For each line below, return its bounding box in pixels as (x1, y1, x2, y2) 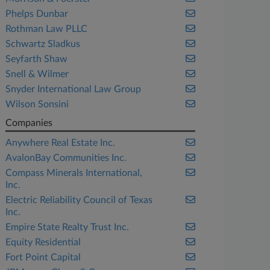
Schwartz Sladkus (5, 39, 81, 49)
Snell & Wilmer (5, 69, 69, 79)
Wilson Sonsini (5, 99, 69, 109)
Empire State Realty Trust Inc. (5, 222, 130, 232)
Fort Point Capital (5, 253, 81, 262)
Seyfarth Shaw (5, 54, 68, 64)
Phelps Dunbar (5, 9, 69, 19)
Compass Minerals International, (5, 168, 143, 178)
